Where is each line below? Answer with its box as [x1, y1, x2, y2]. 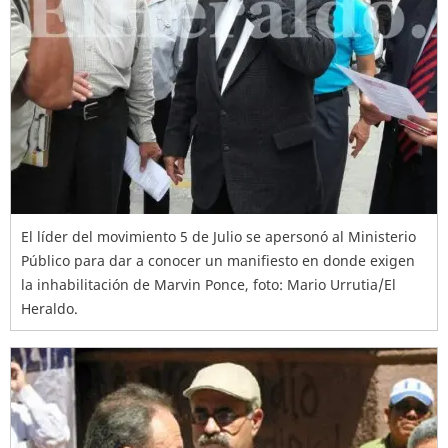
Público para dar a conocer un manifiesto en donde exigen [21, 251, 415, 270]
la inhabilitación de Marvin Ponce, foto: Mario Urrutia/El [21, 275, 396, 294]
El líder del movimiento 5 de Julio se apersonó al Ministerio [21, 227, 416, 246]
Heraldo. [21, 299, 78, 318]
